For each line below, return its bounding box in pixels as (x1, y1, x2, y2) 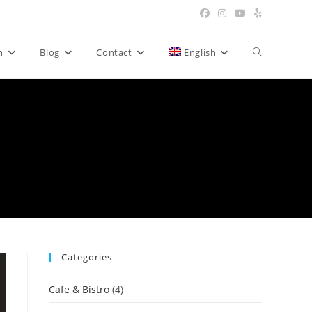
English (184, 46, 217, 58)
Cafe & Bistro (49, 283, 109, 296)
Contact (96, 46, 132, 58)
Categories (61, 251, 112, 263)
